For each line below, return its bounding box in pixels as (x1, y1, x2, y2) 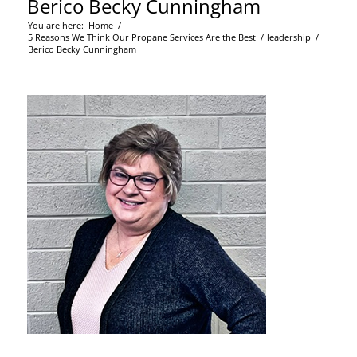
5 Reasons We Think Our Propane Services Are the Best (27, 31, 256, 43)
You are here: (27, 19, 84, 31)
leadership (266, 31, 311, 43)
